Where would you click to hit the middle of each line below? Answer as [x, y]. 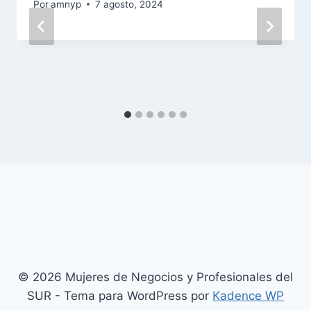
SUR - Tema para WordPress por [120, 296]
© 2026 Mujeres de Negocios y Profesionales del [155, 277]
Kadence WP [248, 296]
